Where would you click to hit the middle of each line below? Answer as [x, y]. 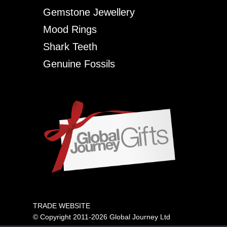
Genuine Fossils [79, 64]
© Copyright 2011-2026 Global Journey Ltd [101, 217]
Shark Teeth [70, 47]
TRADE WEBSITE [61, 206]
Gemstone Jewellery [89, 12]
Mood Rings [70, 30]
